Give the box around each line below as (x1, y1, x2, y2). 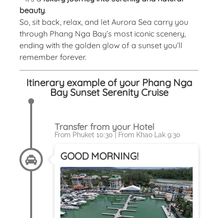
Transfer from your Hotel (54, 121, 154, 132)
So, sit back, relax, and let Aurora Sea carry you (19, 17, 188, 27)
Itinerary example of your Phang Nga (26, 76, 192, 89)
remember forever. (19, 52, 86, 62)
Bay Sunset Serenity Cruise (50, 86, 168, 98)
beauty (19, 5, 45, 15)
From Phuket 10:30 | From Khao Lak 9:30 (54, 130, 181, 139)
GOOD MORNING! (60, 149, 139, 162)
